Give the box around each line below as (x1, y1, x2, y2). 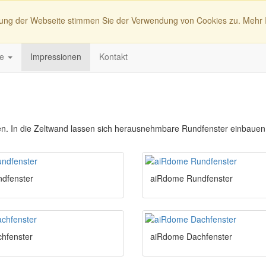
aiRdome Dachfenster (150, 230, 232, 243)
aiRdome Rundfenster (150, 172, 233, 185)
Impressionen (30, 50, 81, 62)
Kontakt (99, 50, 128, 62)
